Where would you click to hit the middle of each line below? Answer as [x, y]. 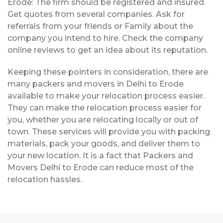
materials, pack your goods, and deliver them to [104, 143]
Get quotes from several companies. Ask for [96, 14]
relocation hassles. [45, 179]
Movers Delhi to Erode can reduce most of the [101, 167]
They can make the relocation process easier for [105, 108]
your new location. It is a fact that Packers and [100, 155]
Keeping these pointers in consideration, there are [108, 72]
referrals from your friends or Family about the [100, 26]
